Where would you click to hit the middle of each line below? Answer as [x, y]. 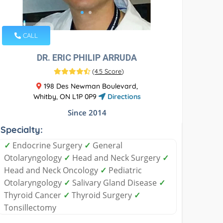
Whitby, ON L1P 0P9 [66, 96]
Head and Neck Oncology [52, 170]
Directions [123, 96]
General [107, 145]
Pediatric [124, 170]
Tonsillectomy [30, 207]
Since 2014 [87, 112]
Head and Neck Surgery [116, 158]
